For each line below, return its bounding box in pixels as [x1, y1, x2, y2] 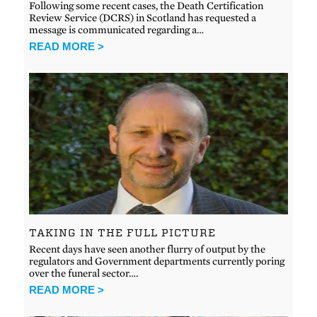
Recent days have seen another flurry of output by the [29, 242, 266, 255]
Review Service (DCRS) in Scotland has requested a [29, 11, 257, 24]
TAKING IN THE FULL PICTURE [29, 226, 217, 239]
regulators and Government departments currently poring [29, 254, 285, 267]
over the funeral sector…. [29, 266, 139, 279]
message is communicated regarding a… [29, 23, 204, 36]
